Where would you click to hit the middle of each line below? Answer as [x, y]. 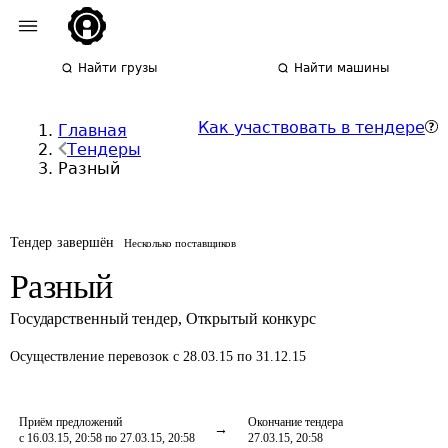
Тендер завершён [62, 242]
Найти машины [342, 68]
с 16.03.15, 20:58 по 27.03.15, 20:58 [107, 438]
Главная [92, 130]
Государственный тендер [94, 318]
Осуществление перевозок [91, 356]
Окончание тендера [295, 422]
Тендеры [104, 149]
